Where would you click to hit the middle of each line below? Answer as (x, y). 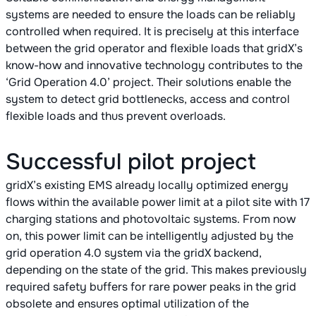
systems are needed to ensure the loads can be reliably (151, 15)
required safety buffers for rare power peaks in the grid (151, 287)
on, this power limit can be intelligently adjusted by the (150, 236)
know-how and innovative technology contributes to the (154, 66)
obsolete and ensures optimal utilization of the (127, 304)
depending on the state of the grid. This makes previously (156, 270)
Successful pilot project (131, 162)
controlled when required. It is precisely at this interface (152, 32)
